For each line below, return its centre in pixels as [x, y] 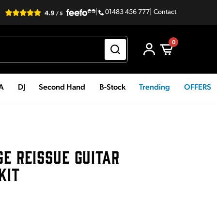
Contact [165, 12]
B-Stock [112, 87]
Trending [155, 87]
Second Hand [62, 87]
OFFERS [197, 87]
